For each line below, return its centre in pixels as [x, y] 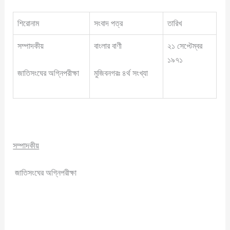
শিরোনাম [28, 23]
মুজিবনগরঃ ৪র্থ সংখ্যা [121, 73]
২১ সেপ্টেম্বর [185, 46]
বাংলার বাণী [108, 46]
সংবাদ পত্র [109, 23]
